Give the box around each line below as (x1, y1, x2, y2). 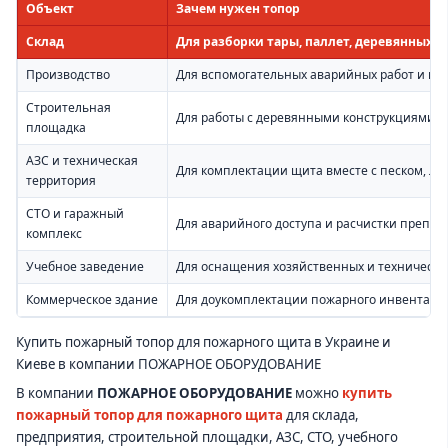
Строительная (26, 99, 111, 117)
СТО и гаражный (26, 205, 124, 223)
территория (26, 172, 96, 190)
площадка (26, 119, 86, 137)
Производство (26, 66, 110, 84)
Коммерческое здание (26, 291, 158, 309)
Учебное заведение (26, 258, 144, 276)
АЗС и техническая (26, 152, 138, 170)
